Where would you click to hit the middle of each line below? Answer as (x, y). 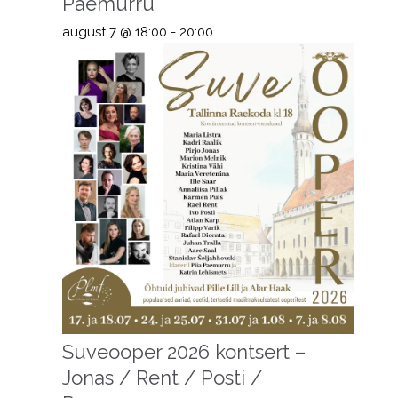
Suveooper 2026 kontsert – (183, 351)
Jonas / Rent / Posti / (162, 377)
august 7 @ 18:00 (114, 32)
